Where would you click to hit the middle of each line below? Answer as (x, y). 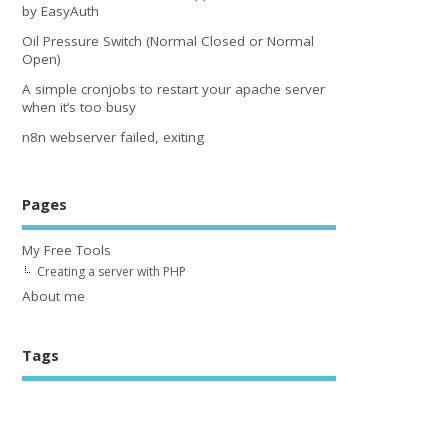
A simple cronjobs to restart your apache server (174, 89)
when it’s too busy (79, 107)
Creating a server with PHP (112, 271)
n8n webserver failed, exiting (113, 137)
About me (54, 295)
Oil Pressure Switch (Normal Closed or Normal (168, 41)
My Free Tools (67, 249)
